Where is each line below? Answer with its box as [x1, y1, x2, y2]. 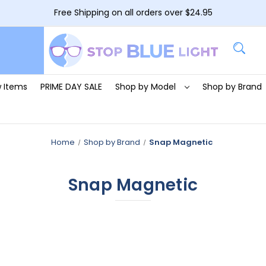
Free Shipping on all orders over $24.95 [53, 6, 213, 18]
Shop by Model [115, 80, 178, 93]
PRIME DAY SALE [40, 80, 102, 93]
